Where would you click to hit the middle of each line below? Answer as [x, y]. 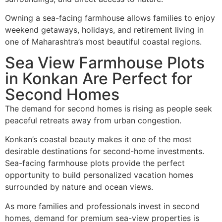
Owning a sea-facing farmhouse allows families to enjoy [110, 18]
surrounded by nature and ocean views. [79, 187]
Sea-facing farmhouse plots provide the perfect [95, 163]
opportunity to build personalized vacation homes [99, 175]
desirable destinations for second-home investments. [105, 151]
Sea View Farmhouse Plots [105, 62]
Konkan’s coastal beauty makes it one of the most [98, 139]
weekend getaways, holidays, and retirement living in [104, 30]
